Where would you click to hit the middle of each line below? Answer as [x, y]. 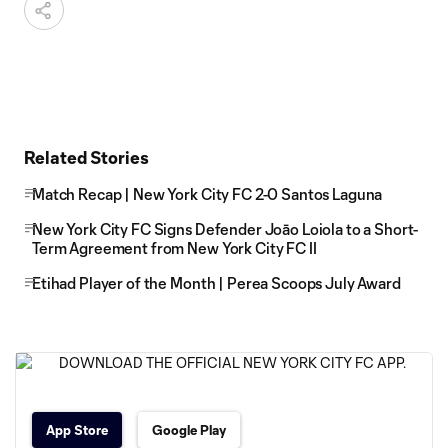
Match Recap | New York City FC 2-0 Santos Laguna [207, 194]
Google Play [189, 430]
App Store [77, 430]
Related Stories [86, 157]
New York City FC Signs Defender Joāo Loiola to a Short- [225, 229]
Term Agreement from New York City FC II [174, 248]
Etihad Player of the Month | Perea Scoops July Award [216, 283]
